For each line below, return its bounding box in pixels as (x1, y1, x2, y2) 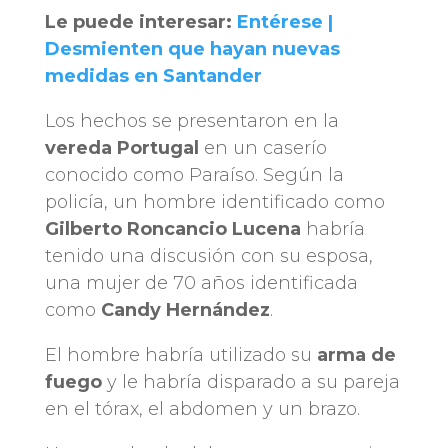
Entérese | (236, 10, 333, 33)
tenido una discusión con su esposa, (44, 244, 373, 267)
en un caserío (198, 136, 327, 159)
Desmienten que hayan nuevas (44, 37, 340, 60)
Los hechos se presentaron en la (44, 109, 339, 132)
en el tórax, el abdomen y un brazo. (44, 397, 360, 420)
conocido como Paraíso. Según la (44, 163, 344, 186)
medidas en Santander (44, 64, 262, 87)
